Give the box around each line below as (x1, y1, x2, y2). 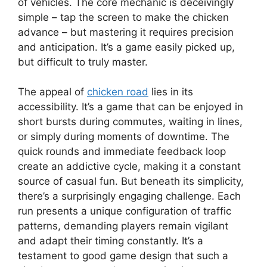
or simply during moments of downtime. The (18, 131, 229, 143)
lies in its (148, 86, 193, 98)
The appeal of (18, 86, 87, 98)
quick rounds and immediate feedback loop (18, 145, 226, 158)
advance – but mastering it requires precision (18, 26, 234, 38)
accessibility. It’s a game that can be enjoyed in (18, 101, 243, 113)
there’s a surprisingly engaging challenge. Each (18, 190, 241, 203)
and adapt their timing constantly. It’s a (18, 235, 203, 247)
